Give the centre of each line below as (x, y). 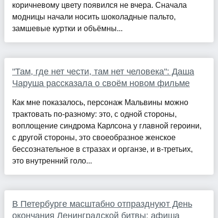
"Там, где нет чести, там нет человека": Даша (103, 71)
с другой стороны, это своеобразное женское (94, 137)
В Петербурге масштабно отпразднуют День (102, 204)
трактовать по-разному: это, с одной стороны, (94, 114)
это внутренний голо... (52, 161)
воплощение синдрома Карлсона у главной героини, (107, 126)
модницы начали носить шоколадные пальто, (94, 17)
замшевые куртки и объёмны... (67, 28)
